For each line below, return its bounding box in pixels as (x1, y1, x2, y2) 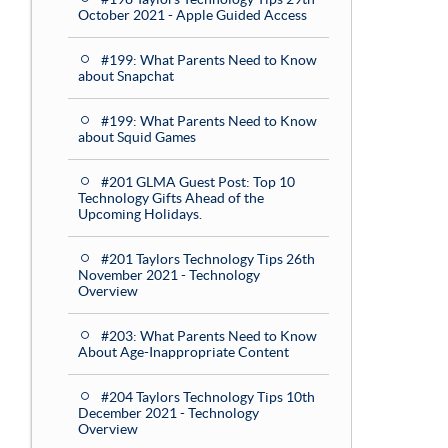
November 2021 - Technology (78, 267, 260, 283)
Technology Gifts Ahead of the (78, 190, 264, 206)
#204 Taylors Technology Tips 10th (101, 389, 315, 405)
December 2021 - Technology (78, 405, 259, 421)
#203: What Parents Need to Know (101, 328, 317, 344)
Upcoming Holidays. (78, 206, 202, 222)
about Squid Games (78, 129, 196, 145)
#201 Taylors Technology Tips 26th (101, 251, 315, 267)
